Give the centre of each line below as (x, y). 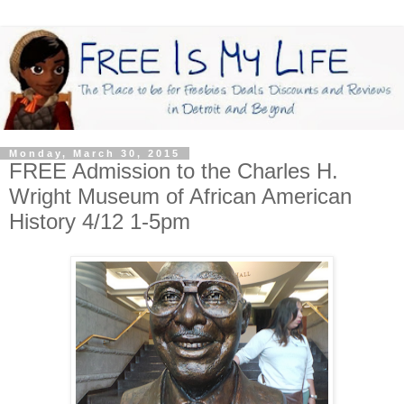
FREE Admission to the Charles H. (174, 171)
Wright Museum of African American (180, 197)
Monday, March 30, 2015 (95, 154)
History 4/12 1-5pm (100, 222)
